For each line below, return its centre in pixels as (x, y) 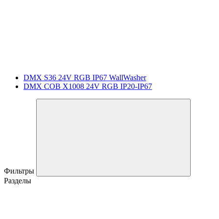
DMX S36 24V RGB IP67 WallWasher (85, 77)
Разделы (18, 180)
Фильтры (20, 171)
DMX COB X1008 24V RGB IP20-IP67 (88, 86)
